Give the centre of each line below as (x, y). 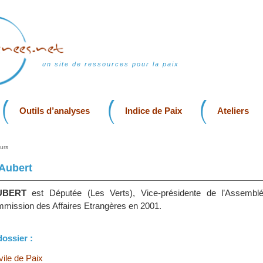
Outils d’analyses (55, 111)
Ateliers (233, 111)
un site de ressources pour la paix (111, 64)
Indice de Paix (154, 111)
